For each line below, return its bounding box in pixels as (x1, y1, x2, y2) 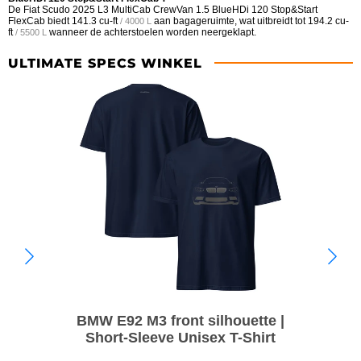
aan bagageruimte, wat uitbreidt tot (151, 15, 308, 27)
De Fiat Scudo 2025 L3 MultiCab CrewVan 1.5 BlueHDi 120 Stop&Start (8, 3, 317, 15)
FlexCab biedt (8, 15, 72, 27)
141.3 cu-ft (72, 15, 118, 27)
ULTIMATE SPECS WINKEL (8, 55, 202, 71)
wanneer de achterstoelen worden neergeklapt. (47, 26, 256, 38)
